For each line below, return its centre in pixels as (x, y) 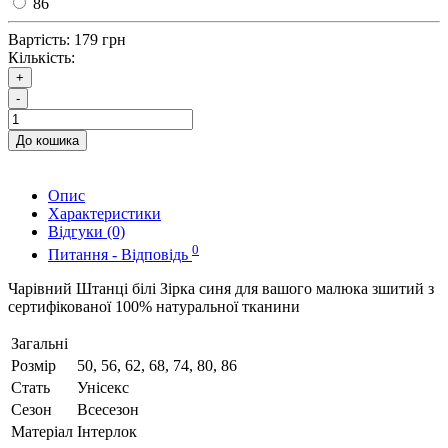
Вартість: (39, 40)
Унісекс (103, 387)
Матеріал (42, 431)
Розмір (33, 365)
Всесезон (108, 409)
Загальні (39, 343)
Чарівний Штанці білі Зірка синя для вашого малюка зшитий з (221, 288)
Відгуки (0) (86, 232)
